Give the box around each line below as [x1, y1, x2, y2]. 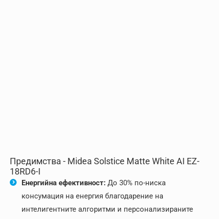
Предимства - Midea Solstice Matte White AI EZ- [10, 156, 199, 167]
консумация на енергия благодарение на [22, 192, 163, 201]
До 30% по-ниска [106, 178, 166, 188]
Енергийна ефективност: [22, 178, 106, 188]
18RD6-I [10, 166, 41, 177]
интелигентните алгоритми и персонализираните [22, 205, 193, 214]
